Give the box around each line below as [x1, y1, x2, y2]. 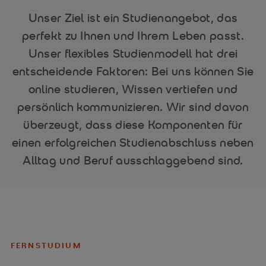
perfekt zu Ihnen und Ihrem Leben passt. [22, 27, 244, 43]
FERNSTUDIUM [10, 240, 81, 251]
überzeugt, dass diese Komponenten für [23, 116, 243, 132]
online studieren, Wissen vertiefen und [28, 81, 238, 97]
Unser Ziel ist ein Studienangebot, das [28, 9, 238, 26]
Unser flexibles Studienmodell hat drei [28, 45, 238, 61]
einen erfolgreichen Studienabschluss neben [12, 134, 254, 150]
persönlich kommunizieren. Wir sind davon [17, 99, 249, 115]
